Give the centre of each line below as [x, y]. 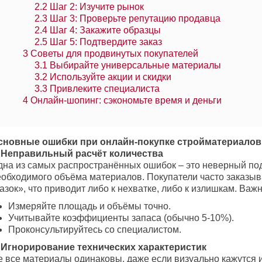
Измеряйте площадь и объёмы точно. [89, 206]
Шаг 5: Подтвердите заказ [105, 42]
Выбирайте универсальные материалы [134, 65]
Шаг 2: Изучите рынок [96, 7]
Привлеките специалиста [104, 89]
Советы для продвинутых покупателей [113, 54]
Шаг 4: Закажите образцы [104, 30]
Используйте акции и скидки [109, 77]
